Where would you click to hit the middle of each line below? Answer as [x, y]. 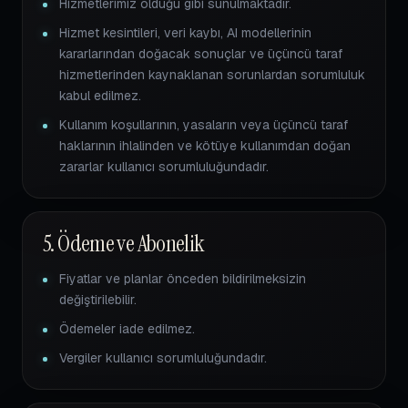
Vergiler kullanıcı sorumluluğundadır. [163, 358]
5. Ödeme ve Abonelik [124, 244]
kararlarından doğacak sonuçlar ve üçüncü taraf [201, 54]
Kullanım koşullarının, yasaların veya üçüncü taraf [204, 125]
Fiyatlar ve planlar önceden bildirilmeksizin [183, 279]
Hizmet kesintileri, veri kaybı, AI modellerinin [185, 33]
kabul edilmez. [100, 96]
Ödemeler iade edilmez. [127, 329]
